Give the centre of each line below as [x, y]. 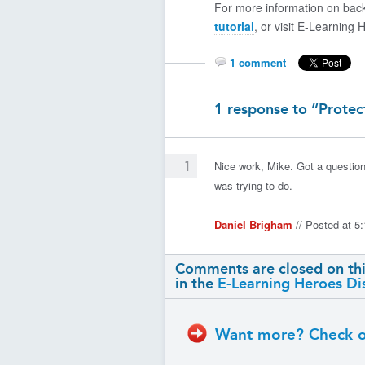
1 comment [258, 62]
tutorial [234, 26]
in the [196, 284]
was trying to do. [253, 185]
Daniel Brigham [253, 224]
